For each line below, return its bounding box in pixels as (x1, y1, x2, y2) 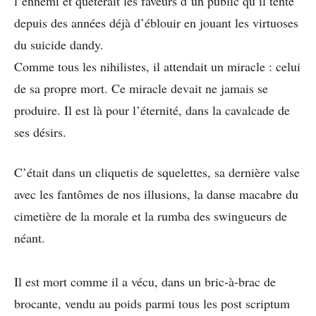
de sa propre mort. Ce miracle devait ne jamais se (14, 79, 268, 97)
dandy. (70, 35, 104, 53)
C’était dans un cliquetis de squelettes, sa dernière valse (14, 163, 300, 181)
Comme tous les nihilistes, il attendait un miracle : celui (14, 57, 300, 75)
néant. (14, 229, 45, 246)
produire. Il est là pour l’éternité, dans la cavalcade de (14, 101, 290, 119)
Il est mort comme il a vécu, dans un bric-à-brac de (14, 272, 276, 290)
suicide (30, 35, 66, 53)
